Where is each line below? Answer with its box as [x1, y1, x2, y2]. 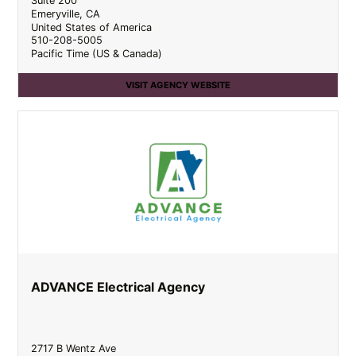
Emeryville [31, 7, 80, 20]
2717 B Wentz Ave [31, 342, 117, 354]
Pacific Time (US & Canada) [31, 47, 163, 60]
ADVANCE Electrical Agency [31, 278, 206, 295]
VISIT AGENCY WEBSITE [126, 79, 230, 91]
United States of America [31, 21, 153, 33]
